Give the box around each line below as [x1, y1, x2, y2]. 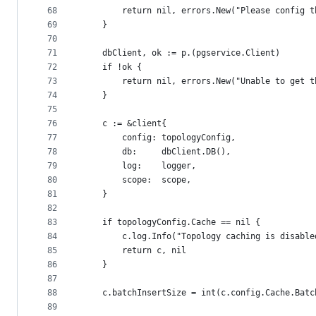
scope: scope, [122, 175, 191, 186]
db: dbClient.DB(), [122, 147, 231, 157]
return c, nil [122, 245, 186, 256]
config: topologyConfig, [122, 133, 236, 143]
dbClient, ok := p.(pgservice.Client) [102, 48, 280, 59]
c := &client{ [102, 119, 166, 129]
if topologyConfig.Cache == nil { [102, 217, 260, 228]
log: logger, [122, 161, 196, 171]
